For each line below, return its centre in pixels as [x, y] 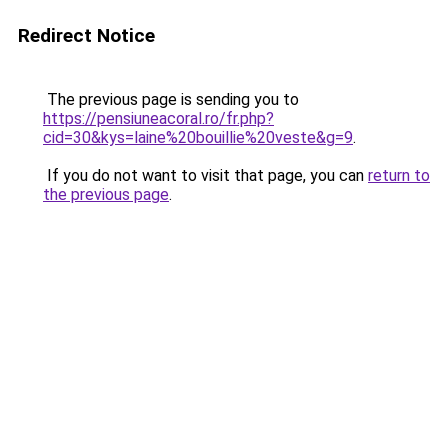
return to [399, 175]
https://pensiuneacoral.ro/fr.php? [158, 118]
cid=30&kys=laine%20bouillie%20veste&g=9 [198, 137]
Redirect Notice [86, 35]
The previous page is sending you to [171, 99]
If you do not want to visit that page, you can [205, 175]
